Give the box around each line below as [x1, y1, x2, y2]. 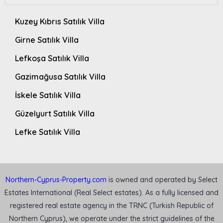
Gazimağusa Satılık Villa [15, 71, 106, 82]
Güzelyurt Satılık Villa [15, 108, 95, 118]
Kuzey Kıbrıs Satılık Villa [15, 16, 105, 26]
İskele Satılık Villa [15, 90, 81, 100]
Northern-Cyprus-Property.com [5, 175, 107, 184]
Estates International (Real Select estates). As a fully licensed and [4, 188, 219, 197]
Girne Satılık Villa [15, 34, 79, 45]
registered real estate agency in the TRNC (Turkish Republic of [9, 201, 214, 210]
